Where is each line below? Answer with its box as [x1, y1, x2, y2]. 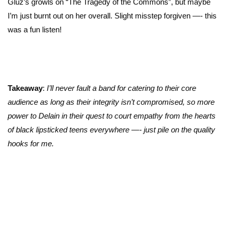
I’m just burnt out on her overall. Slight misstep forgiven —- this [8, 11, 217, 21]
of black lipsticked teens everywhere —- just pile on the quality [8, 125, 215, 134]
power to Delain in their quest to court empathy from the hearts [8, 111, 216, 120]
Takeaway [8, 83, 43, 92]
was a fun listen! [8, 25, 62, 34]
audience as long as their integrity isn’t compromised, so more [8, 97, 215, 106]
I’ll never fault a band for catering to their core [47, 83, 196, 92]
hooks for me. [8, 139, 54, 148]
